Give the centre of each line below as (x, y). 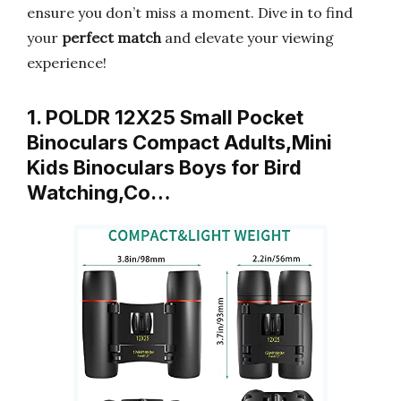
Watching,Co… (99, 192)
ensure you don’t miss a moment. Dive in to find (190, 13)
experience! (67, 63)
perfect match (111, 38)
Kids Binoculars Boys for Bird (164, 167)
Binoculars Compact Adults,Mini (179, 142)
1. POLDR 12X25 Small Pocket (165, 117)
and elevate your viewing (247, 38)
